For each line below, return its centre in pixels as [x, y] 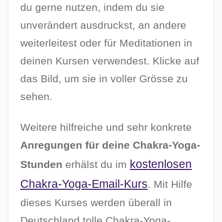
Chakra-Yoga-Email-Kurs [84, 184]
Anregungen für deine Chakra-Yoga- [110, 145]
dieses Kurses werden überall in [96, 203]
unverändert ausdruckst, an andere [103, 25]
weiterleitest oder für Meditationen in [106, 43]
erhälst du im [96, 165]
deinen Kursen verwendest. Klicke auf [110, 61]
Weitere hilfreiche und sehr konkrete [106, 127]
